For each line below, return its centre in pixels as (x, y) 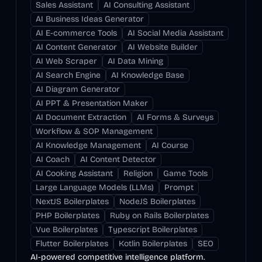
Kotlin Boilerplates (153, 244)
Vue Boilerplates (66, 230)
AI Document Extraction (81, 117)
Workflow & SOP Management (94, 131)
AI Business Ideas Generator (89, 19)
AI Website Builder (162, 47)
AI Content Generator (76, 47)
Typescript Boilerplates (152, 230)
